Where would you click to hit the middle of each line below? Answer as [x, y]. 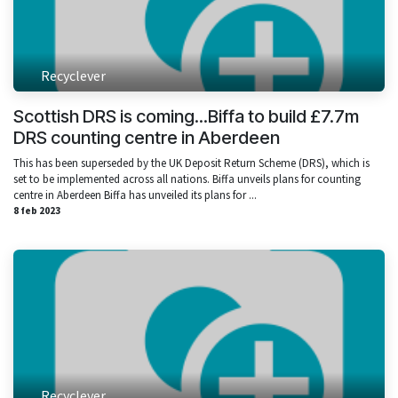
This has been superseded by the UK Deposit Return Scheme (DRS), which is [191, 163]
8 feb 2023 [37, 211]
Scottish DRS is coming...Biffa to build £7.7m [186, 117]
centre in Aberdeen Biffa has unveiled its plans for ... [135, 195]
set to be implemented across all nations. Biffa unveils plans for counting [187, 179]
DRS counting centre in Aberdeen [147, 138]
